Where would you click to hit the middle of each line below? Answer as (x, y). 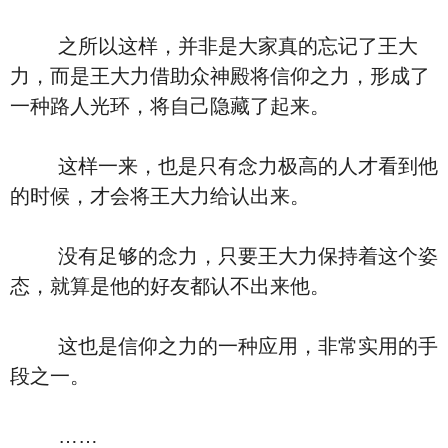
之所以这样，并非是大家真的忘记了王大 (214, 46)
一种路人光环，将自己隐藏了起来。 (170, 106)
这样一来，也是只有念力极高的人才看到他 (224, 166)
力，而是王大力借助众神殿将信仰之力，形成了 (220, 76)
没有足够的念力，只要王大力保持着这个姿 (224, 256)
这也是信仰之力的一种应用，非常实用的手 (224, 346)
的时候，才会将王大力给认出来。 (160, 196)
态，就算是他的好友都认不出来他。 (170, 286)
